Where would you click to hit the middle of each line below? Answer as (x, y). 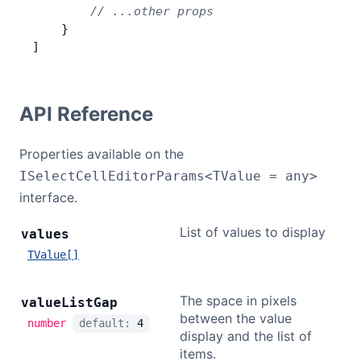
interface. (48, 197)
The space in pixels (238, 301)
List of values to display (253, 232)
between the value (236, 318)
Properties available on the (102, 154)
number (47, 323)
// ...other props (123, 11)
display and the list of (246, 336)
